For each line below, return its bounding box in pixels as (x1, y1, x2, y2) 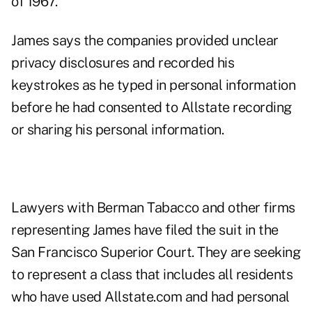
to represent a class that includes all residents (11, 266, 292, 283)
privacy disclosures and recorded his (11, 54, 234, 72)
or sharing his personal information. (11, 121, 224, 139)
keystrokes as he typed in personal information (11, 77, 295, 94)
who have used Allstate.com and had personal (11, 288, 290, 306)
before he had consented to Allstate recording (11, 99, 292, 116)
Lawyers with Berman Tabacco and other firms (11, 199, 295, 217)
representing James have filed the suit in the (11, 221, 279, 239)
